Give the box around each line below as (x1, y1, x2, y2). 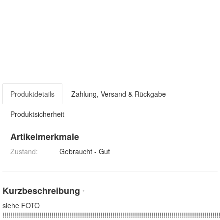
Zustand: (10, 146, 38, 157)
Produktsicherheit (10, 109, 64, 119)
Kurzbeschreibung (2, 184, 82, 197)
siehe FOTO (2, 200, 40, 211)
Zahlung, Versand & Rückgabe (71, 89, 166, 99)
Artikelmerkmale (10, 130, 79, 143)
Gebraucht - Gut (59, 146, 110, 157)
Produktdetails (10, 89, 55, 99)
